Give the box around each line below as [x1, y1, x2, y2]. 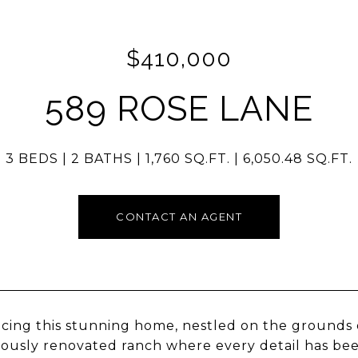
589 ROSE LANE [45, 89, 313, 129]
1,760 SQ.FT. [145, 151, 230, 166]
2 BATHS [71, 151, 133, 166]
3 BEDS [6, 151, 58, 166]
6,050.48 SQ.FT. [243, 151, 352, 166]
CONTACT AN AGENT [116, 210, 242, 223]
